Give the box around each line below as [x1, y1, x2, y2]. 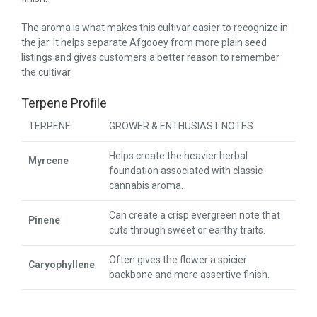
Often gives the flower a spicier [109, 253, 247, 265]
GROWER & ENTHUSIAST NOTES [109, 120, 253, 132]
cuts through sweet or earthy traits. [109, 224, 265, 236]
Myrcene [28, 154, 69, 166]
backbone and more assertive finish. [109, 268, 270, 280]
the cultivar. [21, 66, 72, 78]
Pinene [28, 214, 60, 226]
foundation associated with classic [109, 164, 263, 176]
